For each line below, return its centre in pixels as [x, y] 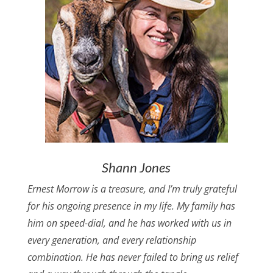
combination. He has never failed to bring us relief [133, 257]
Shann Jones [136, 168]
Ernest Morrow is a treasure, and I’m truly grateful [132, 189]
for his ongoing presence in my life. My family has [131, 206]
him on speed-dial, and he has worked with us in [129, 223]
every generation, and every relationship [112, 240]
